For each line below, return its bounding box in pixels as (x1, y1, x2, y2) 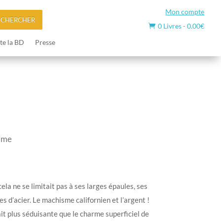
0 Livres (158, 22, 182, 30)
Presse (35, 37, 55, 46)
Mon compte (165, 7, 205, 16)
